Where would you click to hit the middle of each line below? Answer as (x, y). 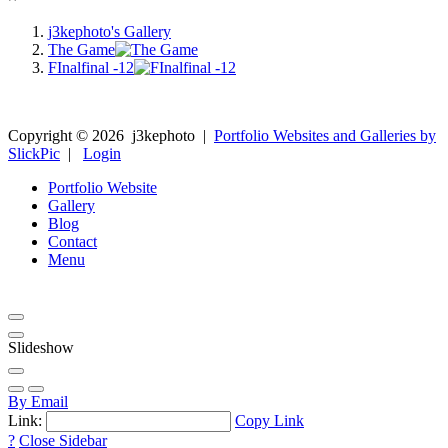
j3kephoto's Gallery (109, 31)
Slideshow (41, 347)
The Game (81, 49)
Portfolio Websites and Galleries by (325, 135)
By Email (38, 401)
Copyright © (50, 135)
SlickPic (34, 153)
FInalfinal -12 (91, 67)
